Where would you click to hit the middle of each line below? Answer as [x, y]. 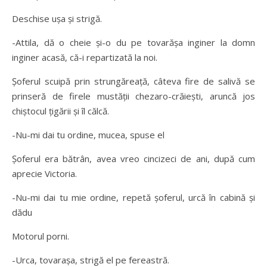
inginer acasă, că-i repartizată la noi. [85, 57]
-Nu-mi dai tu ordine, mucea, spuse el [88, 135]
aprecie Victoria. [44, 173]
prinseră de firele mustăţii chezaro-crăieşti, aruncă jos [133, 96]
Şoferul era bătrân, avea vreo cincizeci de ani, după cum [133, 159]
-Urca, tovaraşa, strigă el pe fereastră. [91, 260]
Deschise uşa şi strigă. [57, 18]
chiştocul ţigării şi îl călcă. [60, 111]
